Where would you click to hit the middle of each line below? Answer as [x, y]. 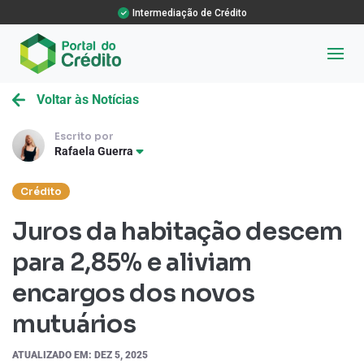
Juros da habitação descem [178, 232]
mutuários [74, 324]
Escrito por [84, 136]
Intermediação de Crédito [189, 13]
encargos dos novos [134, 293]
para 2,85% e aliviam [132, 262]
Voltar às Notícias [86, 100]
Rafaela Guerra [95, 151]
